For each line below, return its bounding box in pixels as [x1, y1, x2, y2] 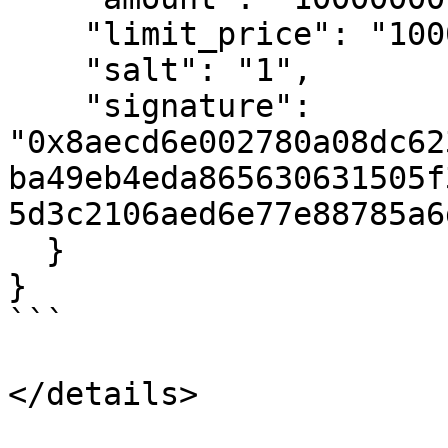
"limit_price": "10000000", [8, 16, 84, 52]
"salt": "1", [8, 52, 84, 88]
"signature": [8, 88, 84, 124]
